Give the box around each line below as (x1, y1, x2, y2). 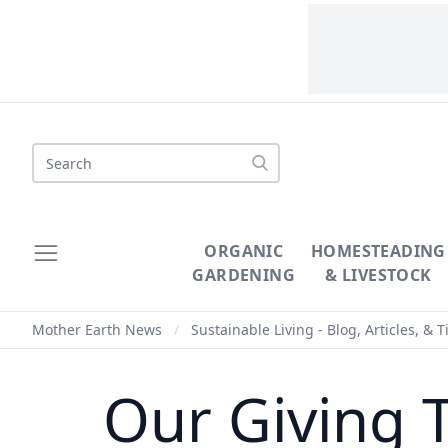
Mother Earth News (32, 320, 162, 339)
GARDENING (192, 264, 296, 286)
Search (31, 143, 83, 165)
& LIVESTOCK (325, 264, 432, 286)
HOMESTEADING (311, 240, 446, 262)
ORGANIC (204, 240, 284, 262)
